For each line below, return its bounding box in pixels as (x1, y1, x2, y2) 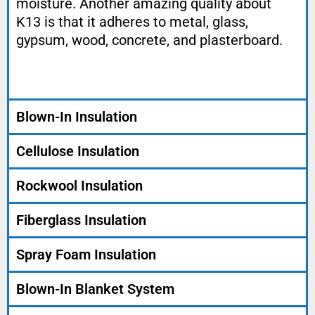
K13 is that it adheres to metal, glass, (16, 13, 248, 31)
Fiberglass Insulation (16, 212, 146, 229)
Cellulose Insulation (16, 143, 139, 160)
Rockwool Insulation (16, 177, 143, 195)
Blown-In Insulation (16, 108, 137, 126)
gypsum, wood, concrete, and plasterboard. (16, 32, 283, 49)
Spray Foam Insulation (16, 246, 156, 264)
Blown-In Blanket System (16, 281, 174, 298)
